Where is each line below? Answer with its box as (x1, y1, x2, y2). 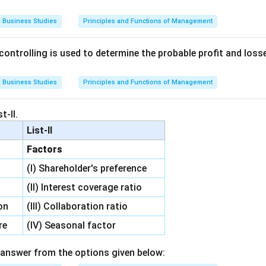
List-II (27, 125, 53, 136)
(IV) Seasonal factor (27, 220, 116, 231)
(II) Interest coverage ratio (27, 182, 142, 193)
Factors (27, 144, 63, 155)
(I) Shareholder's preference (27, 163, 147, 174)
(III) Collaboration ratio (27, 201, 128, 212)
